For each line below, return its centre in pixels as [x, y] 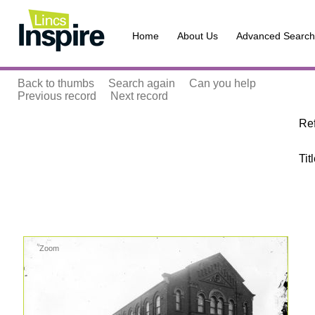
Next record [139, 96]
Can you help [223, 83]
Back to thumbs [56, 83]
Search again [142, 83]
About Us [198, 36]
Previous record [57, 96]
